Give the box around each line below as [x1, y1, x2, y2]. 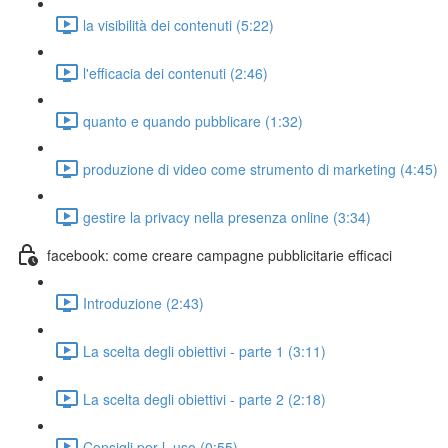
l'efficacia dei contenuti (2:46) [83, 62, 268, 83]
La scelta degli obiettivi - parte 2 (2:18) [83, 388, 326, 409]
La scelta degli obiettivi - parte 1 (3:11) [83, 340, 326, 361]
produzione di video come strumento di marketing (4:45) [83, 158, 438, 179]
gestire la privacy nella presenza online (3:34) [83, 206, 371, 227]
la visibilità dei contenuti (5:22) [83, 14, 274, 35]
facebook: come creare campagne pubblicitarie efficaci [47, 244, 392, 265]
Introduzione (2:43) [83, 292, 204, 313]
